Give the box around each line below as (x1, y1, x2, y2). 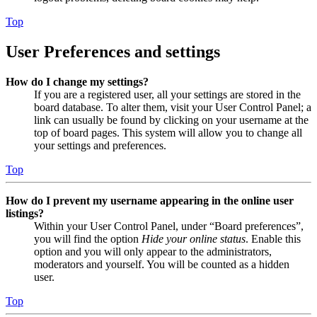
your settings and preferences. (34, 139, 166, 151)
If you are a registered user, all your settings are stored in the (34, 88, 301, 100)
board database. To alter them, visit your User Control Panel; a (34, 100, 311, 113)
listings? (6, 207, 44, 219)
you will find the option (34, 232, 142, 245)
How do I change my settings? (6, 75, 149, 88)
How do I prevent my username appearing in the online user (6, 194, 294, 207)
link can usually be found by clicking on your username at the (34, 113, 309, 126)
